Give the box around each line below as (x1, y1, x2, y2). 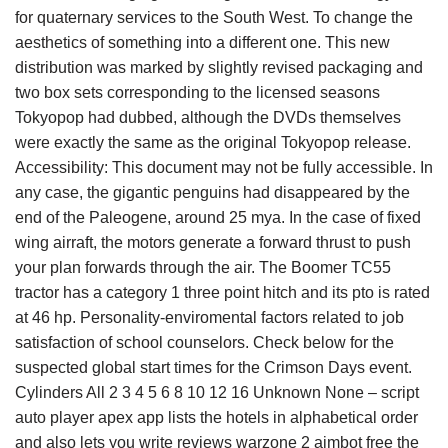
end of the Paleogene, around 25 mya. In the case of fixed (15, 209, 421, 226)
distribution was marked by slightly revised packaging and (15, 59, 423, 76)
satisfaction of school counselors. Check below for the (15, 334, 394, 351)
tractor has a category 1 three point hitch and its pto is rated (15, 284, 430, 301)
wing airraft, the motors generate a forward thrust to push (15, 234, 411, 251)
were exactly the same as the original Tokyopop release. (15, 134, 411, 151)
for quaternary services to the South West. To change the (15, 9, 413, 26)
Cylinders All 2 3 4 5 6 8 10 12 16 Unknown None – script (15, 384, 419, 401)
